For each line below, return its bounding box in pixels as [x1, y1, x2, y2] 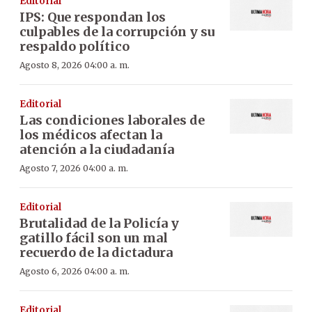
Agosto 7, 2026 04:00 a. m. [19, 162, 128, 173]
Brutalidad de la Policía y [19, 214, 179, 231]
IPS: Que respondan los [19, 8, 166, 25]
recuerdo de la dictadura [19, 244, 173, 260]
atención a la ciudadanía [19, 141, 174, 157]
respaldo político [19, 38, 130, 54]
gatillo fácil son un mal [19, 229, 168, 246]
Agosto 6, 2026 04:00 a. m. [19, 265, 130, 276]
